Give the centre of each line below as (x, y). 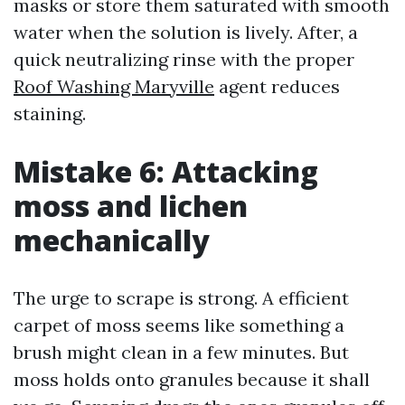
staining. (50, 113)
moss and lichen (131, 206)
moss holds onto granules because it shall (192, 379)
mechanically (112, 240)
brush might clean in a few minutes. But (181, 352)
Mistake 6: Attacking (166, 171)
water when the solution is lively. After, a (186, 32)
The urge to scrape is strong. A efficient (181, 298)
